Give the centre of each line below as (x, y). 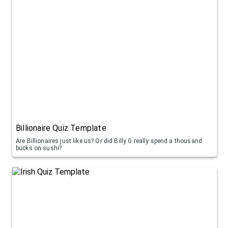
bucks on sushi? (39, 148)
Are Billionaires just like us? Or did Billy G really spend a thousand (109, 141)
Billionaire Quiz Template (61, 128)
